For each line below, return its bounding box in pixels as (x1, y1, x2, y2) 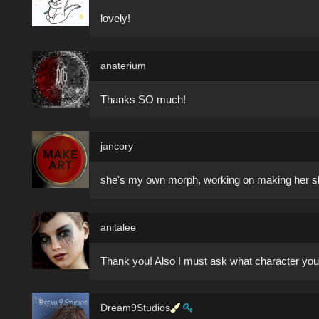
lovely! (100, 12, 130, 25)
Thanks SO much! (100, 93, 186, 105)
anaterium (100, 59, 146, 71)
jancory (100, 140, 133, 152)
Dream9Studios (100, 302, 170, 314)
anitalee (100, 221, 136, 233)
